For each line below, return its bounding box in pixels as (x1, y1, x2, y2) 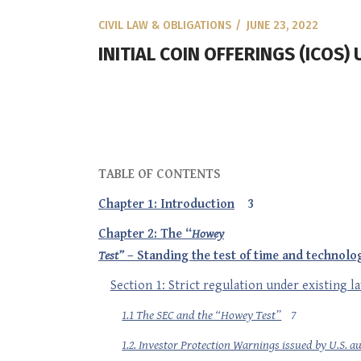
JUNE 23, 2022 (247, 19, 318, 32)
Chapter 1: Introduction (98, 197, 234, 212)
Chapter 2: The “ (98, 226, 192, 242)
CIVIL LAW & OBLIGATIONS (98, 19, 231, 32)
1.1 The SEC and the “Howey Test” (122, 308, 282, 323)
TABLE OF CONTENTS (98, 167, 221, 182)
